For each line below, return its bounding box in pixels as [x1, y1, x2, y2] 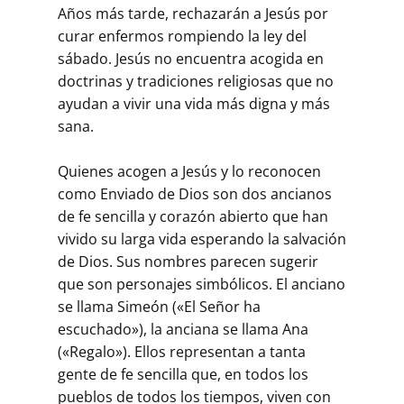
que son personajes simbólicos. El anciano [58, 273, 345, 294]
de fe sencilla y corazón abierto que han [58, 206, 328, 226]
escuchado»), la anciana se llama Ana [58, 318, 308, 339]
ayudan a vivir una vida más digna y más [58, 93, 330, 114]
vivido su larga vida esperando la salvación [58, 228, 346, 249]
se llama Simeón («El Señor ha [58, 296, 261, 317]
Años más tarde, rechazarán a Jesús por [58, 3, 328, 23]
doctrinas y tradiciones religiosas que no [58, 70, 334, 91]
